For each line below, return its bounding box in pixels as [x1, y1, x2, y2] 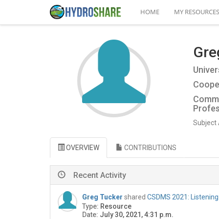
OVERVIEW [65, 144, 99, 152]
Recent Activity [73, 171, 126, 180]
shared [124, 193, 147, 201]
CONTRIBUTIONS [123, 144, 176, 152]
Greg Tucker [82, 193, 123, 201]
